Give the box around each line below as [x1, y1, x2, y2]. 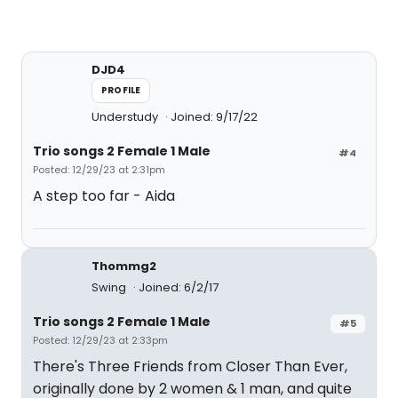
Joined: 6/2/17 [139, 279, 219, 296]
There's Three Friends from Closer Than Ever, [33, 356, 347, 377]
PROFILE [101, 84, 141, 97]
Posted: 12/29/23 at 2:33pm [33, 333, 168, 347]
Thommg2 [92, 258, 156, 275]
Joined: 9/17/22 [171, 108, 258, 125]
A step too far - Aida [33, 186, 175, 206]
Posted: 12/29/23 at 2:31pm [33, 163, 165, 177]
